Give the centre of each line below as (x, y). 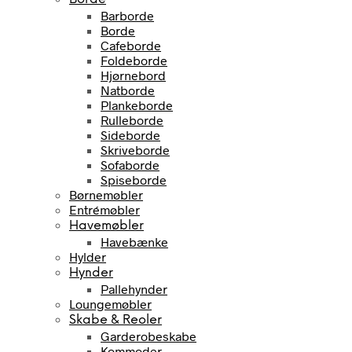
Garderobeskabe (148, 335)
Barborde (127, 15)
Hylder (88, 256)
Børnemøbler (106, 194)
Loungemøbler (110, 303)
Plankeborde (137, 104)
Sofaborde (130, 164)
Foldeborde (134, 60)
